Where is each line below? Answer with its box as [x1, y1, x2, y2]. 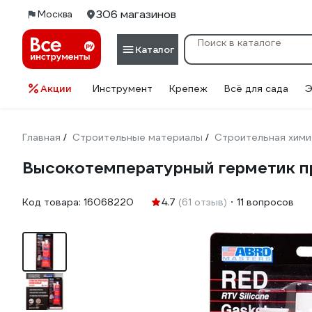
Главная [22, 131, 61, 143]
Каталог [135, 42, 174, 56]
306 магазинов [96, 7, 176, 22]
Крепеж [169, 82, 208, 95]
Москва [38, 8, 72, 20]
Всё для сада [224, 82, 288, 95]
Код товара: [22, 196, 84, 208]
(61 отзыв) [178, 196, 227, 208]
